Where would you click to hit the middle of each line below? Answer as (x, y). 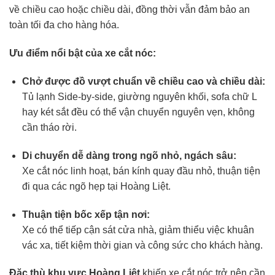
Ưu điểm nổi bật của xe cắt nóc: (83, 53)
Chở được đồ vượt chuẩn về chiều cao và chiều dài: (143, 82)
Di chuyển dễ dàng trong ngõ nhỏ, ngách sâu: (129, 155)
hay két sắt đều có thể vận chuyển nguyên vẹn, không (138, 112)
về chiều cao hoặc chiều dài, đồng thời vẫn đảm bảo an (130, 10)
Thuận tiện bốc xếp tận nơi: (86, 214)
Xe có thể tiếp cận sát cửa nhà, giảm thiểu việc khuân (138, 230)
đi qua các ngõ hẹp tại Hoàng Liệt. (96, 186)
